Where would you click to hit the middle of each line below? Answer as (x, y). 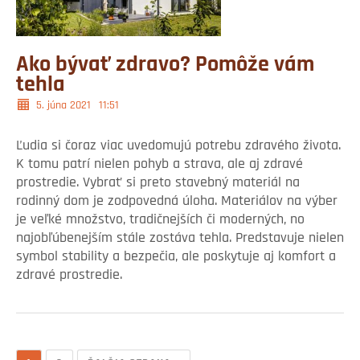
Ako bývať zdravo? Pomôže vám (165, 65)
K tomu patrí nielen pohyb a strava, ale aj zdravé (160, 165)
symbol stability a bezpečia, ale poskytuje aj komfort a (176, 257)
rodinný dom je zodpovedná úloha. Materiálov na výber (177, 202)
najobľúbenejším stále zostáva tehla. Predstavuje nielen (180, 239)
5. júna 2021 (63, 106)
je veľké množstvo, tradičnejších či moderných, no (160, 220)
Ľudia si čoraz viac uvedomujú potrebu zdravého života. (178, 146)
